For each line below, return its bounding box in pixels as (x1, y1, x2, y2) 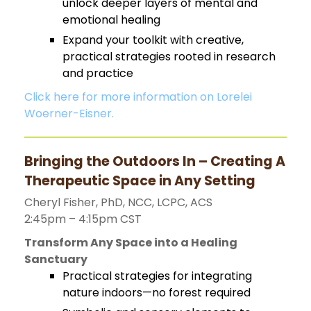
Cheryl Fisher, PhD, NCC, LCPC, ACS (24, 194, 212, 210)
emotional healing (62, 11, 160, 28)
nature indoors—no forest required (62, 284, 251, 301)
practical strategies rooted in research (62, 48, 276, 65)
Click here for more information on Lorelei (24, 88, 252, 105)
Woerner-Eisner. (24, 105, 114, 121)
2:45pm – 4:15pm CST (24, 210, 142, 227)
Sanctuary (24, 251, 87, 267)
